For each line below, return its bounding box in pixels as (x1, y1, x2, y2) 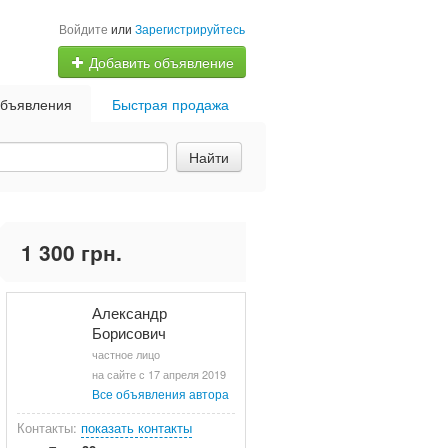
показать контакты (81, 418, 192, 438)
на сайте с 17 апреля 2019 (92, 366, 226, 383)
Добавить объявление (84, 52, 234, 73)
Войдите (58, 20, 108, 37)
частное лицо (92, 346, 160, 363)
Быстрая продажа (111, 94, 229, 115)
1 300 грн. (21, 237, 122, 268)
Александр (92, 302, 167, 324)
